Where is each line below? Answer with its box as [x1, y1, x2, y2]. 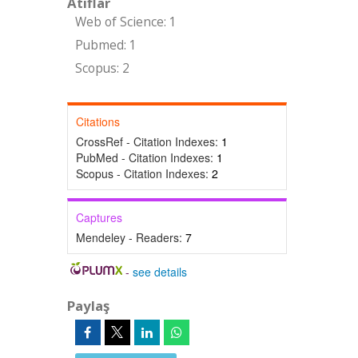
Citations [75, 113, 120, 129]
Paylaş [66, 296, 109, 315]
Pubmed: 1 [74, 37, 137, 54]
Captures [75, 209, 122, 225]
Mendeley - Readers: [75, 229, 185, 245]
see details [133, 264, 188, 280]
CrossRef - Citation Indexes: [75, 133, 221, 149]
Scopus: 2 [74, 60, 129, 77]
